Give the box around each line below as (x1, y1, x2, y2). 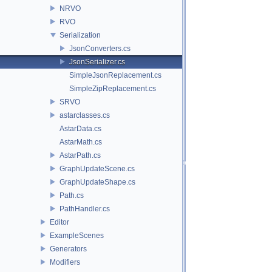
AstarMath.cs (59, 137, 102, 146)
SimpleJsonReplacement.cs (69, 70, 161, 80)
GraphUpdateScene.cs (59, 164, 135, 173)
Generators (50, 244, 87, 253)
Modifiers (50, 257, 80, 267)
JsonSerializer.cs (69, 57, 125, 66)
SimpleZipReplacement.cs (69, 84, 156, 93)
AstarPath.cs (59, 151, 101, 160)
